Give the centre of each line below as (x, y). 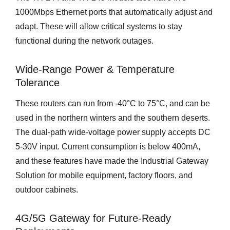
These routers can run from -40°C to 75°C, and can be (113, 104)
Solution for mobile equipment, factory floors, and (104, 176)
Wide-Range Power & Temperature (95, 70)
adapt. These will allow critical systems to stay (99, 27)
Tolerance (37, 83)
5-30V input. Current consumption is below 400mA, (108, 147)
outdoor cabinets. (47, 190)
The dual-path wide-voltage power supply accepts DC (113, 132)
